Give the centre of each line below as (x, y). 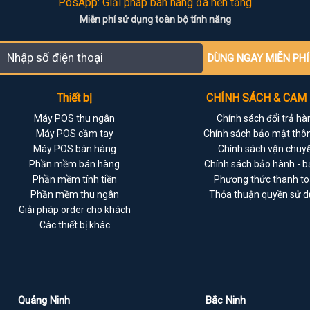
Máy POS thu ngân (75, 119)
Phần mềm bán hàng (75, 164)
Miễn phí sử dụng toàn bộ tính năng (155, 20)
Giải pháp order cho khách (74, 210)
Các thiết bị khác (74, 225)
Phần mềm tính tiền (74, 180)
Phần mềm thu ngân (74, 195)
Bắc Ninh (226, 301)
